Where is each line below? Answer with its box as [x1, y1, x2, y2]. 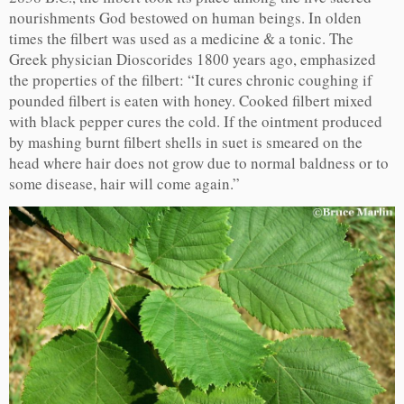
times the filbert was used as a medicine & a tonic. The [9, 28, 353, 50]
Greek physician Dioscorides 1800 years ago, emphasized [9, 49, 376, 70]
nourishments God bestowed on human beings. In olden [9, 7, 362, 29]
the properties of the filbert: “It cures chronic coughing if [9, 69, 372, 91]
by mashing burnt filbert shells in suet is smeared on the [9, 132, 363, 153]
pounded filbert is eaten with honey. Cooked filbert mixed [9, 90, 372, 112]
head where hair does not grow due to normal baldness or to [9, 152, 389, 174]
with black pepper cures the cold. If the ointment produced [9, 111, 382, 133]
